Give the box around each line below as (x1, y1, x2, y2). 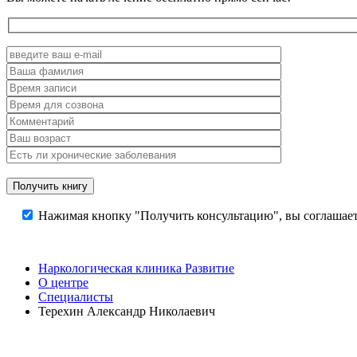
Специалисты (38, 289, 113, 304)
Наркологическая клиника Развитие (38, 261, 234, 275)
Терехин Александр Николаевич (38, 304, 215, 318)
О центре (38, 275, 88, 289)
